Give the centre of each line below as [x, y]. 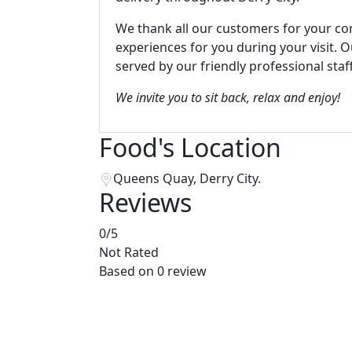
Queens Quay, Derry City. [187, 178]
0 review [182, 271]
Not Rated [129, 252]
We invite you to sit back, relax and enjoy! [228, 97]
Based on [128, 271]
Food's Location [190, 147]
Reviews [145, 202]
